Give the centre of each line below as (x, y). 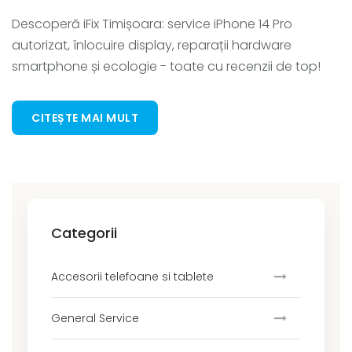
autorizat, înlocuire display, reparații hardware (152, 46)
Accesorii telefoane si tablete (132, 277)
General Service (95, 319)
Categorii (84, 233)
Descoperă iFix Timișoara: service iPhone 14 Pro (152, 24)
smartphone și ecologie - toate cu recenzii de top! (166, 67)
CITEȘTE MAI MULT (85, 118)
